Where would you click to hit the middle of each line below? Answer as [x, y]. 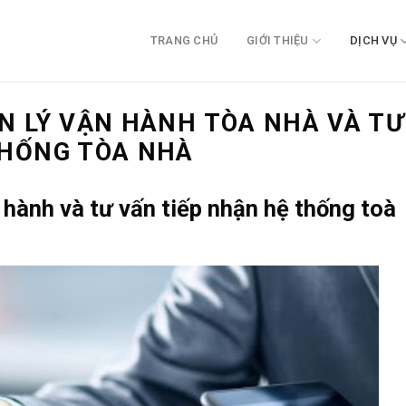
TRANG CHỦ [184, 40]
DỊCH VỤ [373, 40]
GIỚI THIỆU [278, 40]
